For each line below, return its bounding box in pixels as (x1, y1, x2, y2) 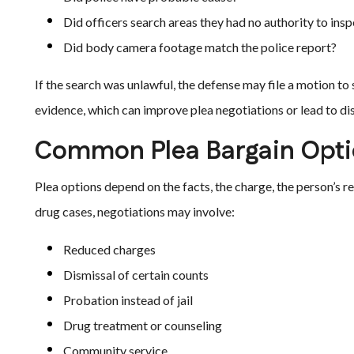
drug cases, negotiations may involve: (35, 204, 235, 219)
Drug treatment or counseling (63, 318, 222, 333)
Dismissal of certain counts (63, 267, 209, 282)
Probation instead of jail (63, 292, 193, 307)
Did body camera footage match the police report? (63, 40, 337, 55)
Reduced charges (63, 242, 156, 257)
